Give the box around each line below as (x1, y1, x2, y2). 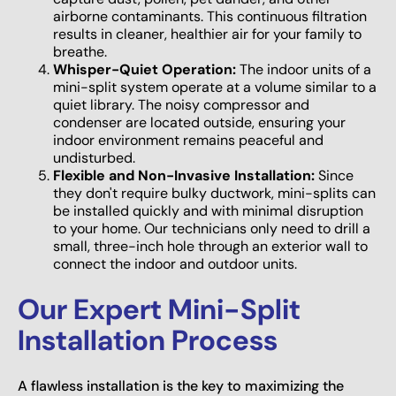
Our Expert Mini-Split (18, 290, 301, 328)
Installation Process (18, 321, 278, 359)
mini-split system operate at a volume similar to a (53, 77, 377, 96)
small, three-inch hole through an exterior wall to (53, 236, 368, 255)
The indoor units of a (236, 59, 371, 79)
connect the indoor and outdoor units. (53, 254, 297, 273)
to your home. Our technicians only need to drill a (53, 218, 370, 238)
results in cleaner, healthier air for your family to (53, 24, 362, 43)
